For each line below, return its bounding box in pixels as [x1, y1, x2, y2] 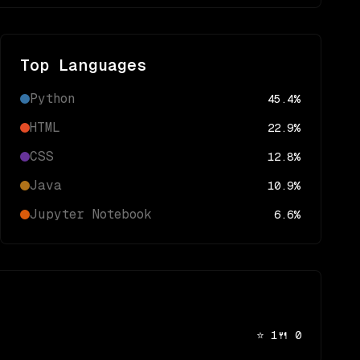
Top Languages [20, 56, 147, 74]
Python [30, 91, 75, 106]
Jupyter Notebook [30, 207, 152, 222]
